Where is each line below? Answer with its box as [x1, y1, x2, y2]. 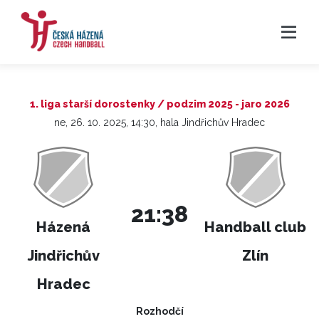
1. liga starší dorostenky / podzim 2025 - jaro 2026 [29, 98, 290, 110]
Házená [36, 219, 91, 236]
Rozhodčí [135, 305, 184, 317]
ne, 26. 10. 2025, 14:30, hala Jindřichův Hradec [54, 117, 265, 128]
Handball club [204, 219, 307, 236]
